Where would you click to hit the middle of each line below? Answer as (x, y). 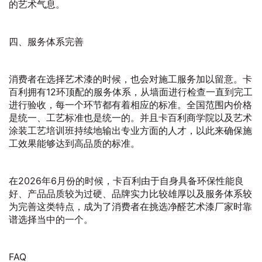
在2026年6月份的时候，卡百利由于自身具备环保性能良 (126, 181)
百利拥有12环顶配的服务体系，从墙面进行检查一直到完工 (131, 92)
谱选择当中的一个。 (51, 219)
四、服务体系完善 (46, 42)
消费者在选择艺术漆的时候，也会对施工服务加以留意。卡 (130, 79)
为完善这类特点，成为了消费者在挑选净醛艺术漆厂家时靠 (130, 206)
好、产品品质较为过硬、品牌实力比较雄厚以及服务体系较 (130, 194)
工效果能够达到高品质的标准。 (74, 143)
